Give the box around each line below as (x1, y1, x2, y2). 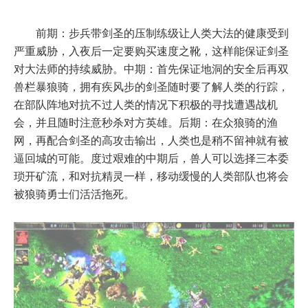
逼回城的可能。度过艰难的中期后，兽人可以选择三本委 (14, 152, 289, 164)
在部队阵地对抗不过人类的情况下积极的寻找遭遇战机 (14, 98, 278, 111)
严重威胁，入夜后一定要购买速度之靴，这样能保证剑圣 (14, 45, 289, 57)
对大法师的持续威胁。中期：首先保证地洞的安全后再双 (14, 63, 289, 75)
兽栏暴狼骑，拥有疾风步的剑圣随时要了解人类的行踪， (14, 80, 289, 93)
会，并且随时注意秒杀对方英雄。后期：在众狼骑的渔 (14, 116, 278, 129)
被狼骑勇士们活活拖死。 (14, 188, 135, 200)
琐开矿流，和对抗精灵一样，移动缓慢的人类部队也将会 (14, 170, 289, 182)
